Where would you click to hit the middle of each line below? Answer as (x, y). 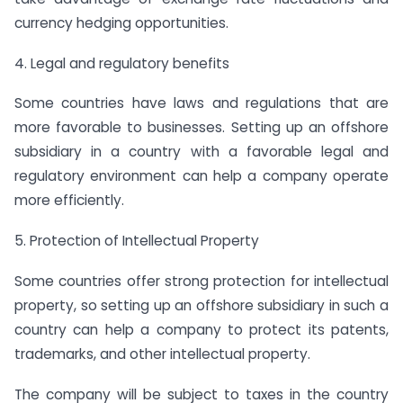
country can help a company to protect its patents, (201, 329)
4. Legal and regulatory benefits (122, 63)
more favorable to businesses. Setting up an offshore (201, 128)
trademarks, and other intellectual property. (162, 354)
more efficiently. (69, 201)
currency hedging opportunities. (121, 22)
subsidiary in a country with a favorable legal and (201, 152)
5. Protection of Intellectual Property (137, 241)
